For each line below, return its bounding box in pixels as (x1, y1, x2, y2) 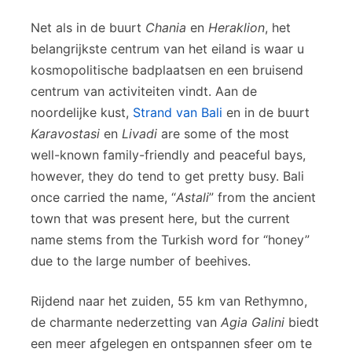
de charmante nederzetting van (31, 313, 221, 330)
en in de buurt (222, 104, 310, 120)
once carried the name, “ (31, 189, 176, 205)
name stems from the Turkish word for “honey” (31, 231, 310, 247)
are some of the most (157, 125, 289, 141)
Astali (176, 189, 209, 205)
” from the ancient (209, 189, 316, 205)
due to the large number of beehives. (31, 252, 251, 269)
